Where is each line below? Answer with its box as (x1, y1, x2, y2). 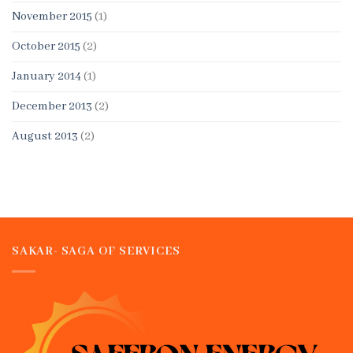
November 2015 (12, 9, 92, 24)
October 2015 (12, 39, 80, 54)
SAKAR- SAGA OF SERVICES (12, 244, 180, 259)
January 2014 (12, 69, 81, 84)
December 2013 (12, 99, 92, 114)
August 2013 (12, 129, 78, 144)
